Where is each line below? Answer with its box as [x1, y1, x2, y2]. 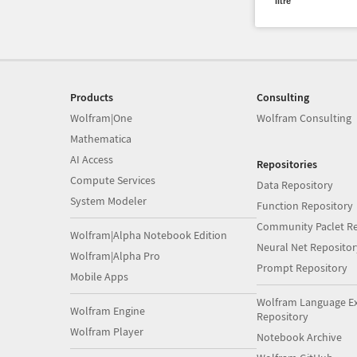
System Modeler [70, 194, 147, 208]
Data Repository [256, 178, 333, 192]
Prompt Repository [256, 261, 347, 275]
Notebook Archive [256, 330, 342, 344]
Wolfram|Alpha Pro [70, 249, 160, 263]
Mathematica [70, 131, 131, 146]
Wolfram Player [70, 324, 143, 339]
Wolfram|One [70, 111, 132, 125]
